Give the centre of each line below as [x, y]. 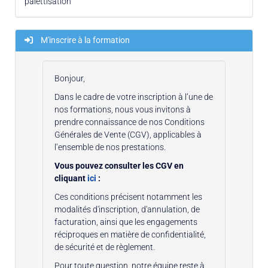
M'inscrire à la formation [84, 40]
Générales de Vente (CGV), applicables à [128, 134]
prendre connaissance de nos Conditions [130, 122]
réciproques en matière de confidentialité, [130, 234]
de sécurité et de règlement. [105, 247]
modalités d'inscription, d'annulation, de [127, 209]
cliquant [70, 178]
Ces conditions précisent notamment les [128, 197]
